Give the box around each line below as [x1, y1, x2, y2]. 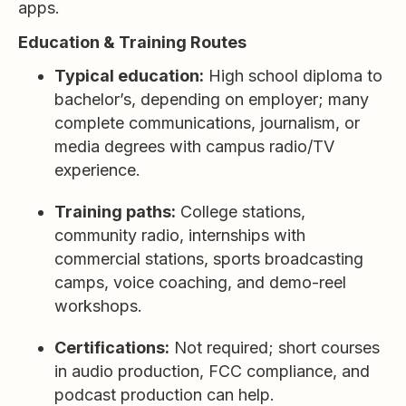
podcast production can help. [54, 385, 275, 404]
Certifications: [54, 338, 169, 357]
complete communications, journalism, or [54, 113, 360, 132]
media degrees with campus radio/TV [54, 137, 334, 156]
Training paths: [54, 202, 176, 221]
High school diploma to [204, 66, 382, 85]
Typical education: [54, 66, 204, 85]
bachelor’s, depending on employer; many [54, 90, 369, 109]
